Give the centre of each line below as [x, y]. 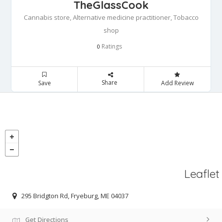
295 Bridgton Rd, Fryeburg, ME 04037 [75, 195]
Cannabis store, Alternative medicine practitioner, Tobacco [111, 18]
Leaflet [202, 174]
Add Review [177, 83]
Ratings [111, 47]
